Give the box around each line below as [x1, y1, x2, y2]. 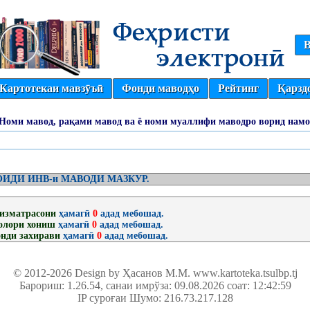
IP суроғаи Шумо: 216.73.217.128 [77, 292, 233, 304]
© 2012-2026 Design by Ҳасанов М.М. [12, 267, 193, 279]
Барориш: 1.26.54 [19, 280, 100, 291]
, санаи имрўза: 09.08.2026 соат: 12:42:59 [100, 280, 291, 291]
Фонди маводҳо [122, 82, 199, 94]
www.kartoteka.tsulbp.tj [192, 267, 298, 279]
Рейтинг [218, 82, 259, 94]
